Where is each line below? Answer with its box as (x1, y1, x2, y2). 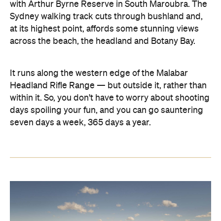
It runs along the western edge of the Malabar (10, 69, 188, 78)
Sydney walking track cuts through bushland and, (10, 12, 203, 21)
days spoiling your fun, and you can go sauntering (10, 106, 203, 115)
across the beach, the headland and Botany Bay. (10, 37, 195, 46)
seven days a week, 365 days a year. (10, 118, 151, 127)
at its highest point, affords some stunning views (10, 24, 199, 34)
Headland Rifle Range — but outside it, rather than (10, 81, 207, 90)
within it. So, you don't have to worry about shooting (10, 93, 210, 103)
